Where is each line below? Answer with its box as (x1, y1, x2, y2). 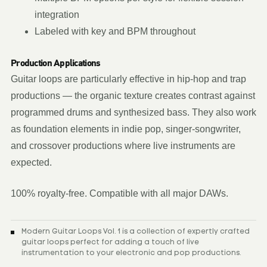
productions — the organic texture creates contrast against (11, 91, 255, 101)
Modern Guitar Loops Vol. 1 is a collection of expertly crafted (21, 228, 250, 235)
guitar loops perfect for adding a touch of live (21, 239, 199, 246)
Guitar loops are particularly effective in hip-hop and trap (11, 74, 246, 84)
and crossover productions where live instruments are (11, 141, 235, 151)
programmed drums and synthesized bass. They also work (11, 107, 256, 117)
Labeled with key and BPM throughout (35, 26, 195, 36)
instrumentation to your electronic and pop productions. (21, 250, 241, 257)
